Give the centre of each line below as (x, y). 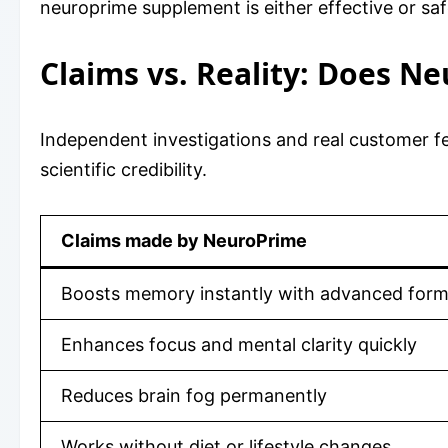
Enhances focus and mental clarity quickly (239, 344)
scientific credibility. (123, 169)
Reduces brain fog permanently (194, 395)
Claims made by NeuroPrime (184, 240)
